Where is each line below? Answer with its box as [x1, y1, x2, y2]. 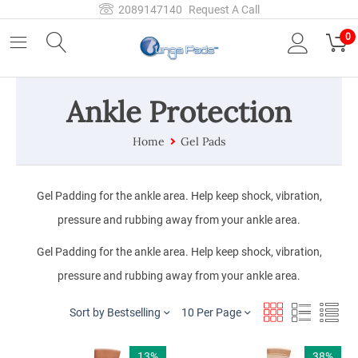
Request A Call [188, 3, 260, 16]
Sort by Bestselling [70, 306, 161, 320]
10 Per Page [181, 306, 241, 320]
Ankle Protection [66, 93, 292, 131]
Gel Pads [181, 134, 225, 149]
